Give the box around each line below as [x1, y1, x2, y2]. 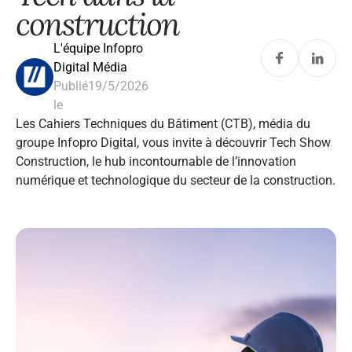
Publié [53, 79, 88, 93]
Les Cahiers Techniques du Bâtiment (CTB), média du [16, 116, 310, 131]
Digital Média [53, 60, 127, 75]
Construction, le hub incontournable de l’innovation [16, 154, 296, 169]
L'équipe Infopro [53, 41, 143, 56]
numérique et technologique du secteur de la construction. [16, 173, 335, 188]
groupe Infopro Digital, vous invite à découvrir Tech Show [16, 135, 331, 150]
